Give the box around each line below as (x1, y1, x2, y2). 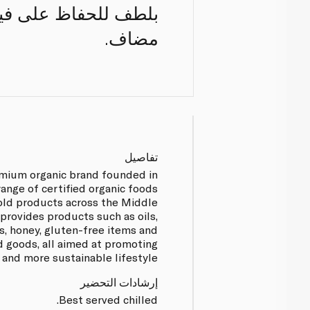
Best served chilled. (59, 292, 158, 306)
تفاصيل (125, 149, 158, 163)
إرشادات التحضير (80, 275, 158, 289)
